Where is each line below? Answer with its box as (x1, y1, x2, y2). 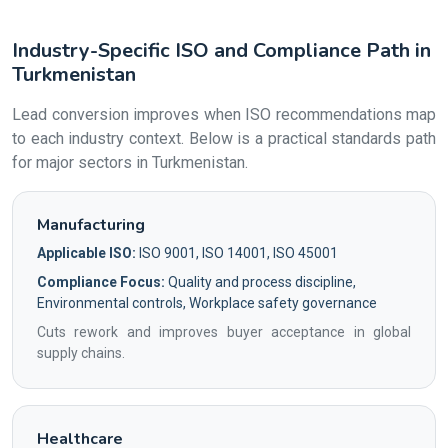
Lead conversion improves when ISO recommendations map (12, 105, 436, 124)
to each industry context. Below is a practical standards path (12, 129, 436, 148)
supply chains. (37, 345, 125, 361)
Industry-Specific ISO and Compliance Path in (12, 37, 431, 64)
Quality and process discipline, (165, 274, 356, 290)
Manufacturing (37, 214, 145, 236)
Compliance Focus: (37, 274, 165, 290)
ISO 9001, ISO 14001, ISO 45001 (136, 245, 338, 261)
